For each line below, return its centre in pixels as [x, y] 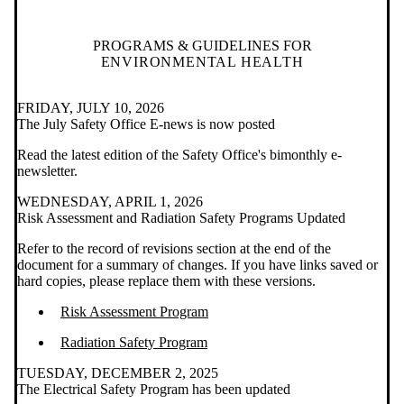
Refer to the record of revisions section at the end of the [174, 249]
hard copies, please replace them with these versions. [166, 281]
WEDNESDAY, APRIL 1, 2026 [110, 202]
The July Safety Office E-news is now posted [146, 124]
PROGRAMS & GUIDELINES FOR [202, 46]
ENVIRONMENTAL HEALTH [202, 62]
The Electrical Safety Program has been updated [154, 390]
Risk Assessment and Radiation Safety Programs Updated [181, 218]
